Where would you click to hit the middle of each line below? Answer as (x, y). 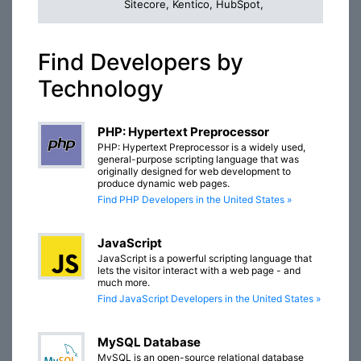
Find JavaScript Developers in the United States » (209, 299)
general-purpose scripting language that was (198, 160)
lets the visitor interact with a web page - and (199, 271)
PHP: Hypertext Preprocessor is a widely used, (201, 147)
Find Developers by (141, 62)
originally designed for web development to (194, 172)
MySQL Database (149, 342)
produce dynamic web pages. (164, 184)
